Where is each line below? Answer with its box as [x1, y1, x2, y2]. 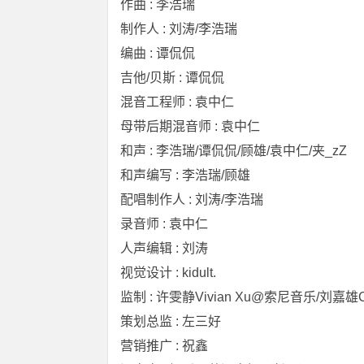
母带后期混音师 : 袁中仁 [120, 119, 260, 133]
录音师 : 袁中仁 [120, 217, 208, 231]
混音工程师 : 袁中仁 [120, 95, 234, 109]
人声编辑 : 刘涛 [120, 241, 208, 255]
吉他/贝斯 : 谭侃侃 [120, 71, 224, 84]
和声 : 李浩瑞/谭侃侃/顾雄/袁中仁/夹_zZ [120, 144, 347, 158]
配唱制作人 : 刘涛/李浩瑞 [120, 193, 263, 206]
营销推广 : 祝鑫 [120, 339, 208, 353]
